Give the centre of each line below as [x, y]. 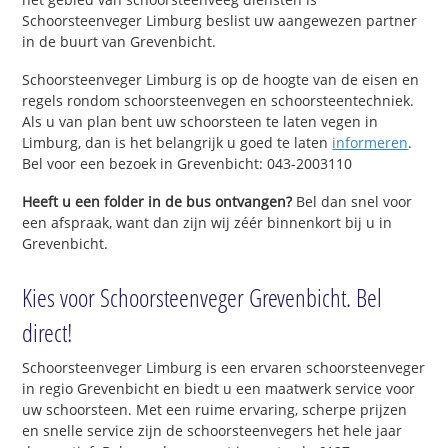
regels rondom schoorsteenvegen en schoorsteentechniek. [218, 100]
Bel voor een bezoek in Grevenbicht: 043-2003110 [187, 163]
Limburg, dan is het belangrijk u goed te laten [177, 142]
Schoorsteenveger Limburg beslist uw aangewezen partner [220, 20]
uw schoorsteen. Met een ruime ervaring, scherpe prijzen [215, 410]
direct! [48, 332]
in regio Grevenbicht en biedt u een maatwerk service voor [219, 389]
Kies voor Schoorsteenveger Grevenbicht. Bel [202, 297]
